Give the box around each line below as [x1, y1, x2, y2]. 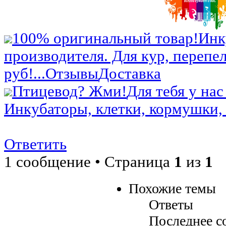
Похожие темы [129, 181, 216, 197]
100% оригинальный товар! [12, 30, 198, 47]
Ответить [4, 136, 67, 153]
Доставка [98, 65, 161, 83]
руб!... [4, 65, 45, 83]
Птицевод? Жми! [12, 83, 127, 100]
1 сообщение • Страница [4, 153, 174, 171]
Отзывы [45, 65, 98, 83]
